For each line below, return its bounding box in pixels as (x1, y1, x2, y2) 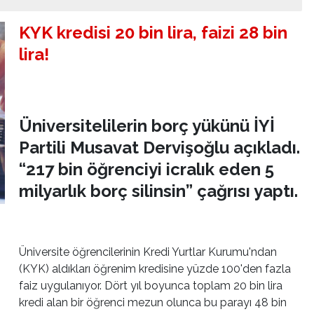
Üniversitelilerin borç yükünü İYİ (19, 116, 275, 137)
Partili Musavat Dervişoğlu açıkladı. (19, 137, 300, 158)
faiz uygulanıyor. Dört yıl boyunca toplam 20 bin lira (19, 279, 282, 293)
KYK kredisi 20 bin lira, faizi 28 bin (19, 22, 287, 43)
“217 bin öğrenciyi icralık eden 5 (19, 159, 274, 180)
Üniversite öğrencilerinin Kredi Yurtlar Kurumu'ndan (19, 245, 277, 259)
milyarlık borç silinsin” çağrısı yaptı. (19, 181, 298, 202)
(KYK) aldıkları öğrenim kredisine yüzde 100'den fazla (19, 262, 291, 276)
